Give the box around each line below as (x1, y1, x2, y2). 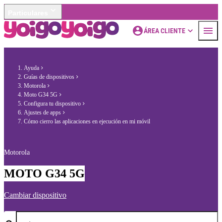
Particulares (8, 9, 48, 17)
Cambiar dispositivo (4, 191, 66, 200)
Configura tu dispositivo (24, 100, 81, 107)
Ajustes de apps (24, 109, 61, 116)
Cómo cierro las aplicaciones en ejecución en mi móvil (24, 118, 150, 125)
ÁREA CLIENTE (144, 27, 185, 35)
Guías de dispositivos (24, 73, 74, 80)
